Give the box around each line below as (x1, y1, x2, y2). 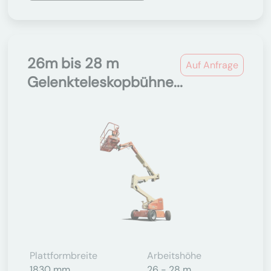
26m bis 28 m (27, 54, 119, 73)
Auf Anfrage (186, 59, 238, 71)
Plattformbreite (30, 249, 97, 262)
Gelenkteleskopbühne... (27, 73, 183, 91)
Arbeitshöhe (147, 249, 201, 262)
